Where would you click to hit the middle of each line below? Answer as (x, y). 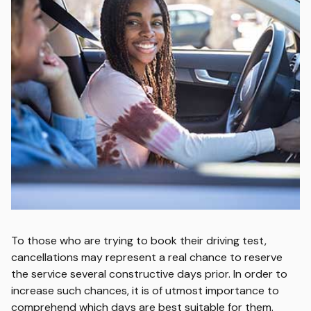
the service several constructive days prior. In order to (149, 274)
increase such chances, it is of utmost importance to (145, 291)
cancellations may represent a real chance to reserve (147, 257)
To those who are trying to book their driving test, (139, 241)
